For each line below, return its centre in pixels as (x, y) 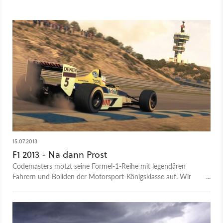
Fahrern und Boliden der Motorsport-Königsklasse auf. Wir (102, 176)
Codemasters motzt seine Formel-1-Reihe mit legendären (99, 166)
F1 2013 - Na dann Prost (60, 154)
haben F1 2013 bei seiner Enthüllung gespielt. (82, 186)
